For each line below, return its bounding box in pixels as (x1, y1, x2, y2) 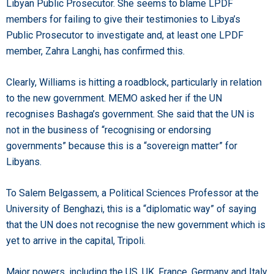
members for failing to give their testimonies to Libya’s (6, 13, 240, 25)
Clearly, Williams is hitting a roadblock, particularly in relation (6, 76, 262, 88)
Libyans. (6, 155, 42, 168)
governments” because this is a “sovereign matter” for (6, 139, 237, 152)
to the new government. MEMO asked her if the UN (6, 92, 222, 104)
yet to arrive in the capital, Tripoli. (6, 234, 146, 246)
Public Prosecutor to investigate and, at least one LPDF (6, 29, 243, 41)
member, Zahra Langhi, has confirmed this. (6, 45, 185, 57)
